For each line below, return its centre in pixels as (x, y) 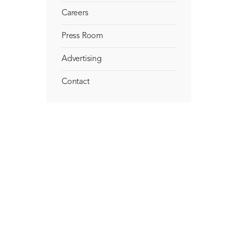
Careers (75, 13)
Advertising (82, 59)
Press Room (82, 36)
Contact (76, 82)
